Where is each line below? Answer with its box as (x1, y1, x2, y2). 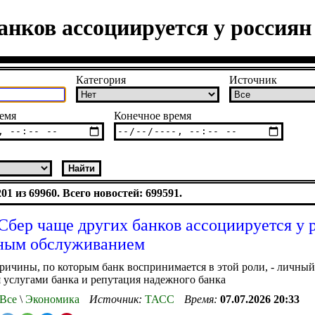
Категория (76, 73, 126, 86)
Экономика (22, 292, 79, 305)
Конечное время (114, 109, 191, 122)
